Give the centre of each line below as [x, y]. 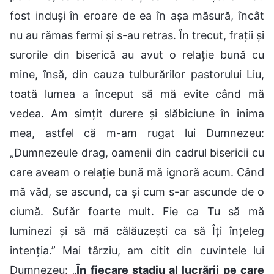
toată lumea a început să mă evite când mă [137, 94]
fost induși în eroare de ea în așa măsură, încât [137, 15]
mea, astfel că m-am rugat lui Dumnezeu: [137, 133]
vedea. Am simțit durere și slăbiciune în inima [137, 113]
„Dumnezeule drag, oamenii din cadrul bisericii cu [137, 152]
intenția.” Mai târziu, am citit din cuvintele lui [137, 250]
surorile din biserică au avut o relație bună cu [137, 54]
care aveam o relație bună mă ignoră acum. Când [137, 172]
